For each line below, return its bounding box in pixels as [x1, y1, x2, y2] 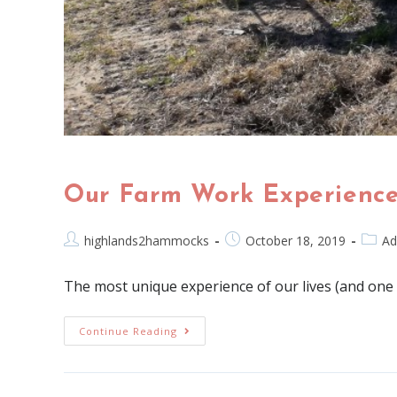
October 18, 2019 [245, 232, 346, 249]
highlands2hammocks [84, 232, 209, 249]
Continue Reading [79, 324, 177, 338]
